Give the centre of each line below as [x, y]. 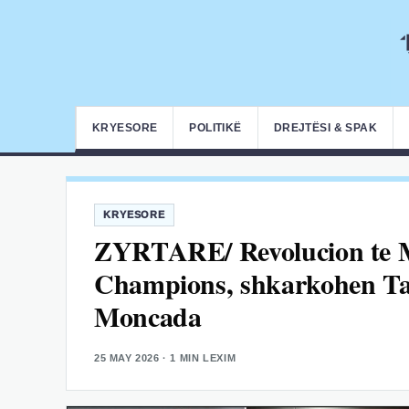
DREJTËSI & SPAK [325, 128]
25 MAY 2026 [127, 358]
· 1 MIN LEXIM [198, 358]
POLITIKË [215, 128]
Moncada [148, 315]
